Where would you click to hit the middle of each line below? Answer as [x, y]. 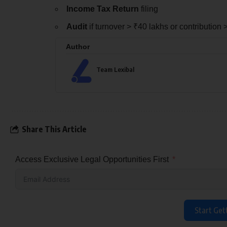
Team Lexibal [115, 69]
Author [78, 46]
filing [148, 9]
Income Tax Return [102, 9]
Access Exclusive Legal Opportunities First [92, 159]
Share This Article [54, 129]
